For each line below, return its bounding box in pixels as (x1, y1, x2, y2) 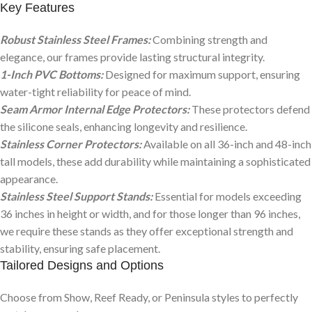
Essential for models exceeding (153, 189, 302, 203)
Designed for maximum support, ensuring (103, 68, 300, 81)
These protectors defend (189, 102, 310, 116)
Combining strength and (150, 33, 267, 46)
